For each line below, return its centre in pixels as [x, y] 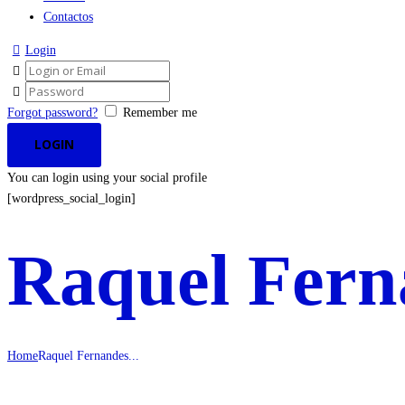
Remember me [160, 113]
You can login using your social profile [107, 177]
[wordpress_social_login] [71, 198]
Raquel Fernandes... [89, 355]
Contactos [68, 17]
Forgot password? [52, 113]
